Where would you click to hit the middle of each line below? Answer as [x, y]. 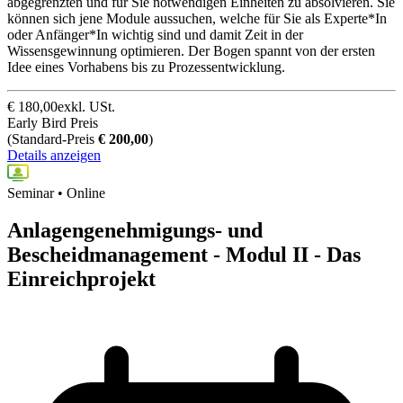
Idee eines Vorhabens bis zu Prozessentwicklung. [146, 67]
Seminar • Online [56, 193]
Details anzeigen [54, 155]
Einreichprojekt [81, 279]
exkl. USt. [86, 106]
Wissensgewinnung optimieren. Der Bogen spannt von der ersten [191, 50]
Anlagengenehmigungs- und [135, 231]
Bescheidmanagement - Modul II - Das [184, 255]
